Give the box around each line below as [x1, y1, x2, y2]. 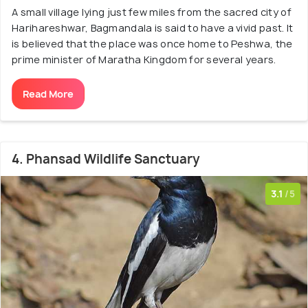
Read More [23, 87, 74, 100]
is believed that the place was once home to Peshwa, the [12, 36, 293, 50]
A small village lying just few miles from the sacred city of [12, 5, 291, 19]
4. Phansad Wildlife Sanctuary [12, 150, 200, 168]
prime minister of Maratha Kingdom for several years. [12, 52, 276, 66]
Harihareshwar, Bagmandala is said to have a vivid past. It [12, 21, 294, 34]
